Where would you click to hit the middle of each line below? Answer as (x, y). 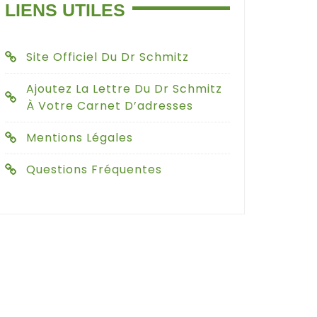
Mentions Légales (80, 137)
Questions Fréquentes (94, 169)
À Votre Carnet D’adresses (110, 105)
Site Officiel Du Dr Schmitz (108, 57)
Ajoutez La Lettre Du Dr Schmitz (124, 88)
